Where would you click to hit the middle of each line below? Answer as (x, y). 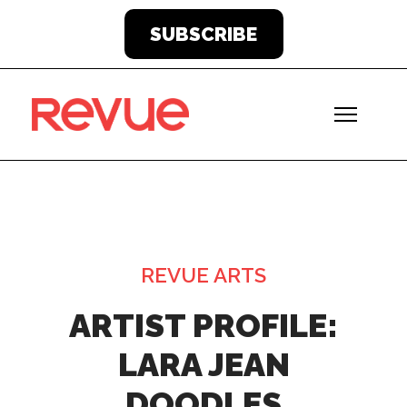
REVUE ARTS (203, 275)
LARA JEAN (203, 364)
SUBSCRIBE (203, 34)
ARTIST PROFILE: (203, 325)
